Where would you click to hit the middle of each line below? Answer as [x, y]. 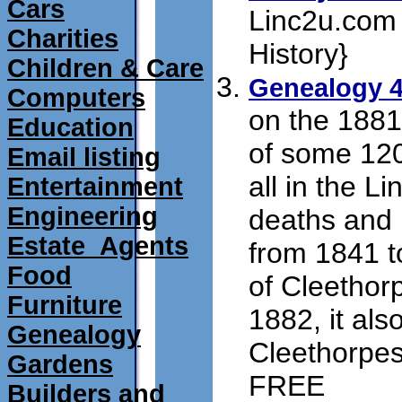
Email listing [84, 157]
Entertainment [95, 187]
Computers [76, 98]
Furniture [65, 305]
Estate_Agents [98, 246]
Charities [63, 39]
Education [70, 127]
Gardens [60, 364]
